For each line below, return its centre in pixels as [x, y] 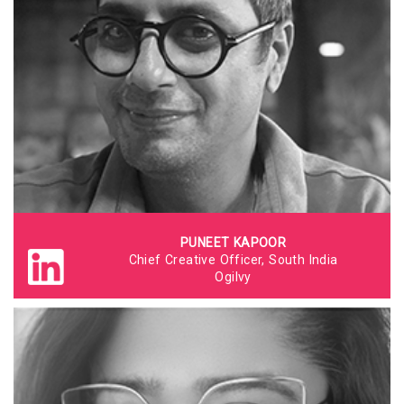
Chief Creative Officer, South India [233, 260]
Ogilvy [233, 277]
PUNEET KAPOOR [234, 243]
